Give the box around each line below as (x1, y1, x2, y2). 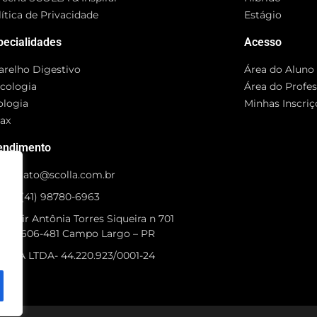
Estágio (244, 8, 282, 21)
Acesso (244, 35, 282, 49)
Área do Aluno (244, 63, 315, 76)
